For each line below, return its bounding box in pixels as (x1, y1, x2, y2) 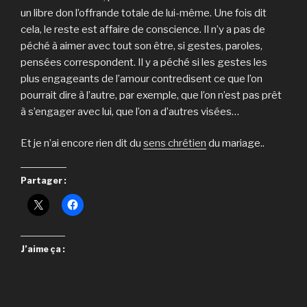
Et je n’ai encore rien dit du (21, 137, 143, 150)
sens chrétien (143, 137, 206, 150)
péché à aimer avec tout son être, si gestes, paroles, (21, 39, 262, 52)
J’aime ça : (21, 243, 65, 254)
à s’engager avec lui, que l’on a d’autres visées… (21, 105, 239, 118)
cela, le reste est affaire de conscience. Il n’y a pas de (21, 23, 265, 36)
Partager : (21, 175, 66, 186)
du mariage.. (206, 137, 265, 150)
